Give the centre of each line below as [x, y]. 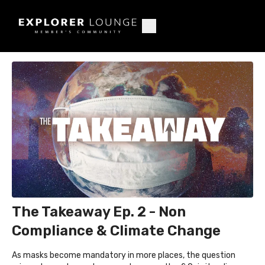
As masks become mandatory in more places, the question [124, 255]
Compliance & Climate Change [116, 230]
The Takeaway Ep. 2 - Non [99, 211]
